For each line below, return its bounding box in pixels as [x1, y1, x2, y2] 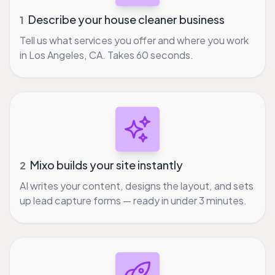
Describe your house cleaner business [26, 12, 225, 26]
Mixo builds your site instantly [28, 157, 184, 172]
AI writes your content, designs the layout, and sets [20, 179, 254, 192]
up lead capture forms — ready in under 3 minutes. [20, 193, 247, 207]
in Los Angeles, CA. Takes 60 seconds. [20, 48, 194, 61]
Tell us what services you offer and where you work [20, 33, 249, 47]
